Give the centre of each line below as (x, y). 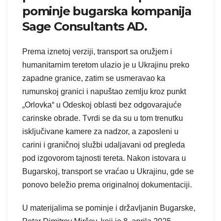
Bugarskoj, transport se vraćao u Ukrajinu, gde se (108, 172)
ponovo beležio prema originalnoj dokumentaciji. (107, 185)
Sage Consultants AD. (85, 26)
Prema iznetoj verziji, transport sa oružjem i (97, 52)
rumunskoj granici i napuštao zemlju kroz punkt (104, 92)
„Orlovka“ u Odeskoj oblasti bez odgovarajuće (102, 105)
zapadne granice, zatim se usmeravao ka (94, 78)
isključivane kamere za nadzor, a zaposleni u (100, 132)
